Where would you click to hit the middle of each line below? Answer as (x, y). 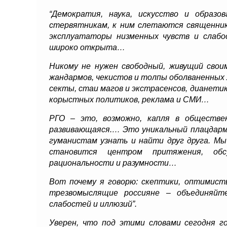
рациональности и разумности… (113, 163)
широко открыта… (87, 47)
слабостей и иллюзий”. (93, 204)
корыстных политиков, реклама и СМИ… (129, 100)
